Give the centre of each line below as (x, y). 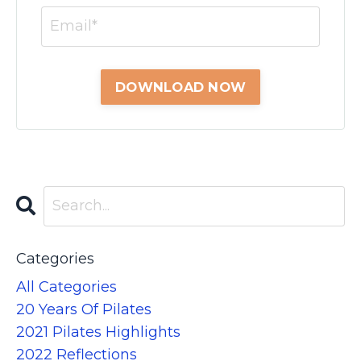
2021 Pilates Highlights (98, 332)
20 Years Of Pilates (84, 309)
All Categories (66, 286)
